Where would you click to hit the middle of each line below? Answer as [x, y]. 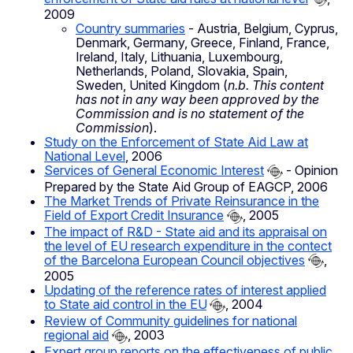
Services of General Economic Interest [154, 171]
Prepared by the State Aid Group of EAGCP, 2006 [186, 187]
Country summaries [130, 29]
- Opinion [310, 171]
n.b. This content [276, 85]
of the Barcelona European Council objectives [175, 260]
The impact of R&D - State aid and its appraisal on [186, 231]
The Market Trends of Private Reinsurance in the [182, 201]
